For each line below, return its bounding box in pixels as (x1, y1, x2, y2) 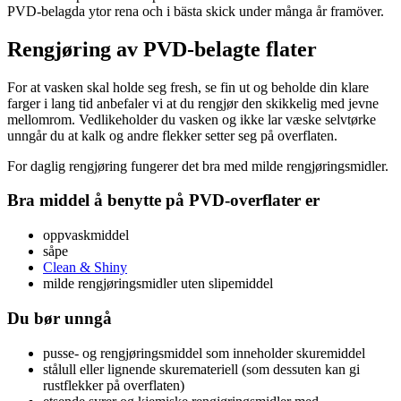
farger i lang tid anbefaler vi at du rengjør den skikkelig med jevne (7, 95, 379, 111)
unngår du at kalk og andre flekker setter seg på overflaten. (7, 127, 337, 143)
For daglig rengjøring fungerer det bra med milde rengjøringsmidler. (7, 158, 388, 174)
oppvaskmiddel (43, 227, 129, 243)
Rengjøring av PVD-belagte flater (7, 37, 317, 61)
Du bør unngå (7, 308, 112, 328)
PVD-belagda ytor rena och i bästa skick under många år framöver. (7, 3, 384, 19)
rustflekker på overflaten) (43, 377, 184, 393)
